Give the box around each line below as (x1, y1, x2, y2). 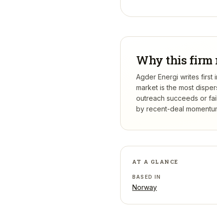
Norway (132, 183, 157, 191)
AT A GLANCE (132, 158, 179, 165)
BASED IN (132, 174, 161, 180)
